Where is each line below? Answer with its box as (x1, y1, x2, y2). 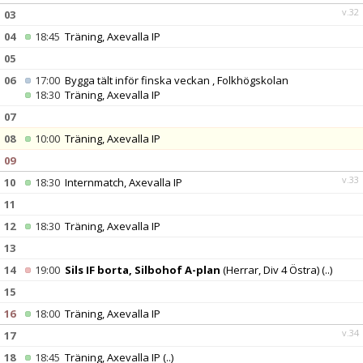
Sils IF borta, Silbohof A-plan (65, 263, 220, 277)
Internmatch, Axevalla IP (65, 175, 182, 190)
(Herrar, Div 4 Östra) (220, 263, 319, 277)
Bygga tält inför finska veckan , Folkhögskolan (65, 73, 288, 88)
